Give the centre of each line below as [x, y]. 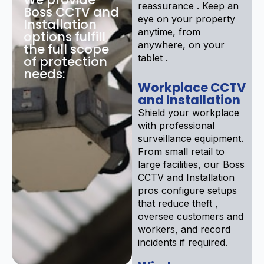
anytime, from [169, 32]
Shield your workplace [189, 112]
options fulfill [65, 37]
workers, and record [184, 229]
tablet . [153, 57]
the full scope [66, 49]
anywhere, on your [181, 44]
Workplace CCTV [192, 87]
